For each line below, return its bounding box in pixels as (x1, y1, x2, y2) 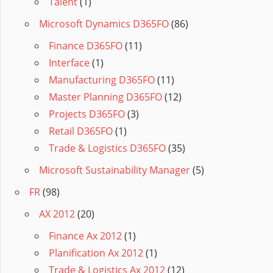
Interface (49, 56, 90, 70)
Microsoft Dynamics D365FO (39, 17, 169, 31)
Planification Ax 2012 (49, 246, 143, 260)
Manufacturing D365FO (49, 73, 155, 87)
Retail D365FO (49, 124, 113, 138)
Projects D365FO (49, 107, 125, 121)
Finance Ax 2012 (49, 229, 122, 243)
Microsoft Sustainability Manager (39, 163, 190, 177)
